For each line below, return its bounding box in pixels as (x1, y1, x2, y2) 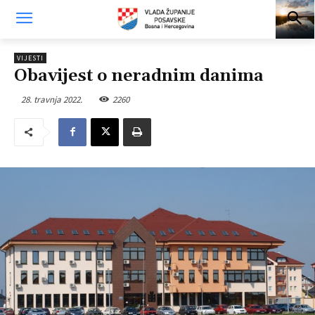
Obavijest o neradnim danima (14, 65, 264, 86)
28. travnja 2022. (21, 93, 82, 105)
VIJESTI (17, 53, 44, 63)
